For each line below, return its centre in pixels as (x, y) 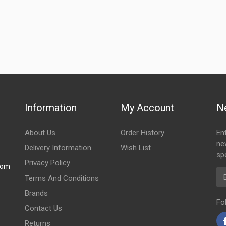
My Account (147, 108)
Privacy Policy (47, 163)
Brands (36, 193)
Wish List (135, 148)
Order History (142, 133)
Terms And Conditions (62, 178)
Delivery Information (58, 148)
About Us (40, 133)
